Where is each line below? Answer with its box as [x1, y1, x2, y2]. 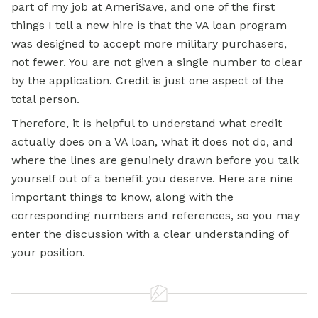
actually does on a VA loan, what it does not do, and [11, 135, 293, 149]
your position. [11, 246, 85, 260]
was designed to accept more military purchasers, [11, 37, 287, 51]
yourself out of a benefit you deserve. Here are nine [11, 172, 293, 186]
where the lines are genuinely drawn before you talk [11, 153, 299, 168]
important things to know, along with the [11, 190, 234, 204]
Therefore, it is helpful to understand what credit [11, 116, 282, 131]
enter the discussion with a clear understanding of [11, 227, 288, 241]
